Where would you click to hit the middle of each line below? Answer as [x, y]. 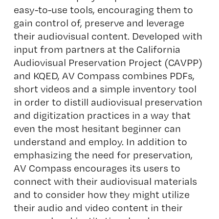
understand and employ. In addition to [100, 142]
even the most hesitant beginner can [97, 128]
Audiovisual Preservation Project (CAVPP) [108, 62]
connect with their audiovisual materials [105, 181]
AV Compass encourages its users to [97, 168]
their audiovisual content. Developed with [108, 36]
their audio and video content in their [98, 208]
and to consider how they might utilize [101, 194]
